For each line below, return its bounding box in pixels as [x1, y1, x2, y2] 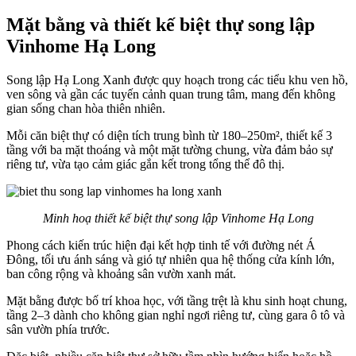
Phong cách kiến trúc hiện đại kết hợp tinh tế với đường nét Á [6, 238, 315, 252]
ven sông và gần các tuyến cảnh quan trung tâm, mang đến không [6, 87, 335, 101]
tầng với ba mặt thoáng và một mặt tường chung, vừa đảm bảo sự [6, 142, 333, 157]
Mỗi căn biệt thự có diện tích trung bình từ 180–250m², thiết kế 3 [6, 128, 332, 142]
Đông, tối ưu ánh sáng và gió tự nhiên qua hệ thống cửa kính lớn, [6, 252, 335, 266]
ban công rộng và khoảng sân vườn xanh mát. [6, 266, 239, 281]
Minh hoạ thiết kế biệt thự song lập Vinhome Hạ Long [42, 211, 314, 225]
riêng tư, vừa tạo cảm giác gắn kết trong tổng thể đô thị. [6, 157, 284, 171]
